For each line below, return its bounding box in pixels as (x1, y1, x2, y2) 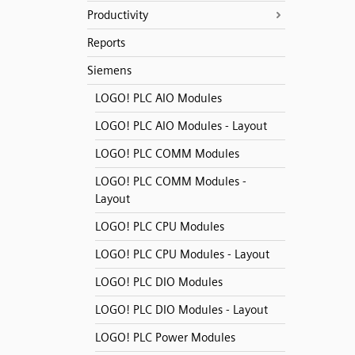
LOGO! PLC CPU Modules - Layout (94, 247, 269, 261)
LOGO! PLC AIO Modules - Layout (94, 119, 267, 133)
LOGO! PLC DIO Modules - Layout (94, 303, 268, 317)
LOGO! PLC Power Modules (94, 330, 235, 345)
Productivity (86, 8, 148, 22)
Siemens (86, 63, 132, 78)
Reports (86, 36, 125, 50)
